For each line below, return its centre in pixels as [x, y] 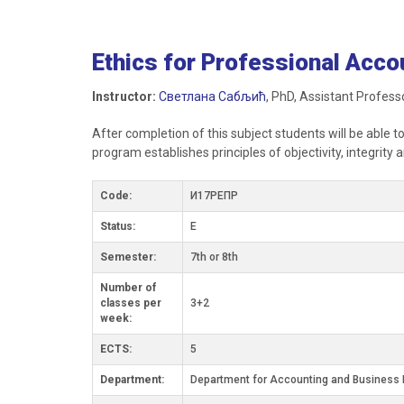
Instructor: [124, 96]
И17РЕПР [214, 196]
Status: [118, 226]
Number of [128, 288]
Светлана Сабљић [212, 96]
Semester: [128, 257]
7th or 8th [214, 257]
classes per [131, 303]
